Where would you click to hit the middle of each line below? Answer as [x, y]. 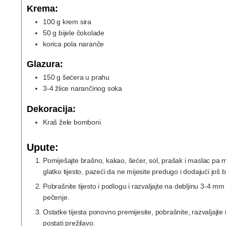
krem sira [77, 21]
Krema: [42, 8]
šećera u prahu [86, 77]
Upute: [43, 147]
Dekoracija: [51, 109]
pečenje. [56, 197]
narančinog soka [97, 89]
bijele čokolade [82, 33]
